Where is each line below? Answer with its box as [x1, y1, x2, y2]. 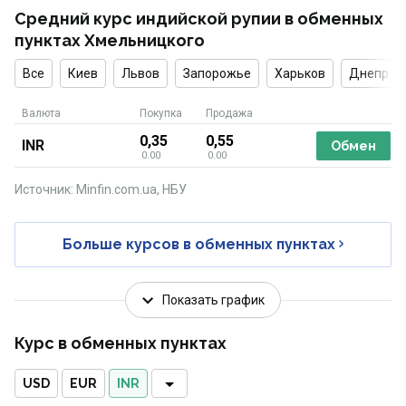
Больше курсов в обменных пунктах [63, 236, 335, 253]
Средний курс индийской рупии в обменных [14, 9, 383, 28]
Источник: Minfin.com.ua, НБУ [14, 182, 187, 197]
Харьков [275, 66, 325, 81]
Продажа [206, 107, 253, 120]
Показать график [161, 293, 265, 307]
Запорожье [183, 66, 251, 81]
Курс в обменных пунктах [14, 333, 227, 353]
